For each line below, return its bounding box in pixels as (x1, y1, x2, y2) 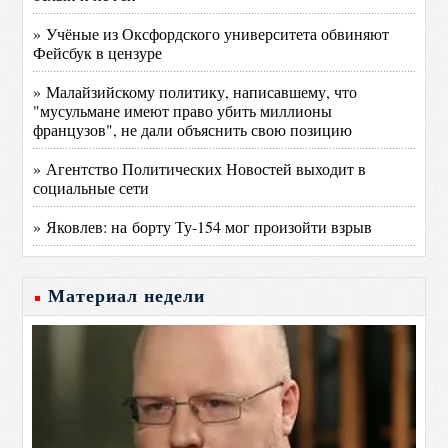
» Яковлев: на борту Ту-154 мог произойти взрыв (33, 216, 373, 237)
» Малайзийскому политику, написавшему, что (33, 81, 358, 102)
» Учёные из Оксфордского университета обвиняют (33, 23, 390, 44)
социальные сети (33, 177, 150, 198)
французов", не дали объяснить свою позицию (33, 119, 353, 140)
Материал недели (48, 286, 206, 306)
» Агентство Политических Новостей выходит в (33, 158, 367, 179)
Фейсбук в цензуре (33, 42, 163, 63)
